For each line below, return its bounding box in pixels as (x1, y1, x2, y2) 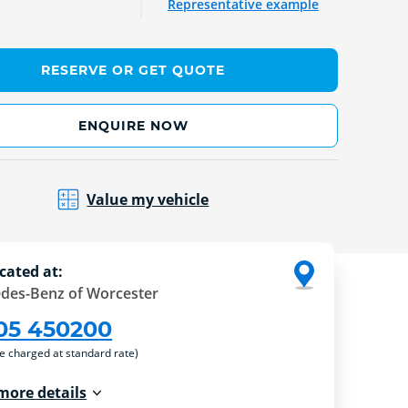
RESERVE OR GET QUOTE (41, 62, 226, 79)
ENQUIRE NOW (77, 117, 189, 134)
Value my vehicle (87, 189, 209, 209)
